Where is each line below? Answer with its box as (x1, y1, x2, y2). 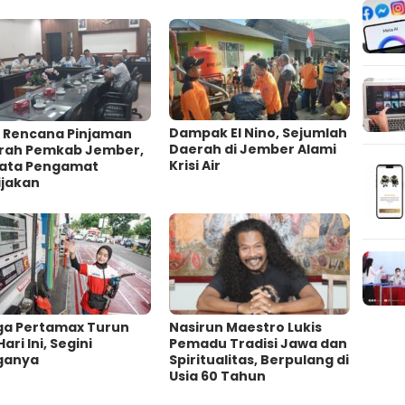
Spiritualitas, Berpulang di (169, 351, 350, 370)
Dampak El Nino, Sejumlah (169, 123, 348, 142)
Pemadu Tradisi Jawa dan (169, 334, 348, 353)
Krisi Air (169, 155, 221, 174)
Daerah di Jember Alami (169, 139, 337, 158)
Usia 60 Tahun (169, 367, 267, 386)
